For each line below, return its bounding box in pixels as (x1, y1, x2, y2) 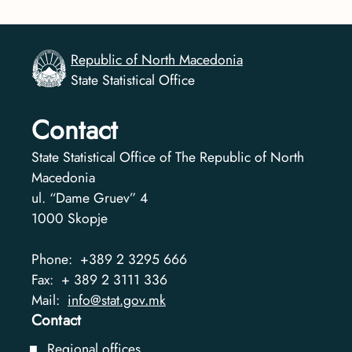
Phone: (31, 249, 80, 270)
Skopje (68, 208, 108, 229)
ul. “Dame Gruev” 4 (31, 188, 148, 209)
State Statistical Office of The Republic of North (31, 147, 304, 168)
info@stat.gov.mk (68, 290, 166, 311)
